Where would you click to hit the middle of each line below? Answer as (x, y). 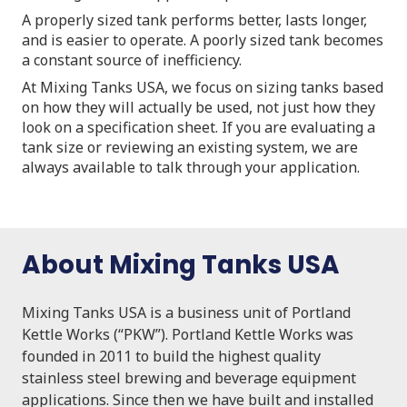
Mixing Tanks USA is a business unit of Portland (186, 312)
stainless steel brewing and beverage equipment (189, 377)
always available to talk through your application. (191, 167)
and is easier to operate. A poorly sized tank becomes (203, 40)
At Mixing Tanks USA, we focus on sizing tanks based (203, 87)
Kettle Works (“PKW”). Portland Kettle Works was (188, 334)
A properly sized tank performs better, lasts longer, (194, 20)
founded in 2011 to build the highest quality (171, 356)
